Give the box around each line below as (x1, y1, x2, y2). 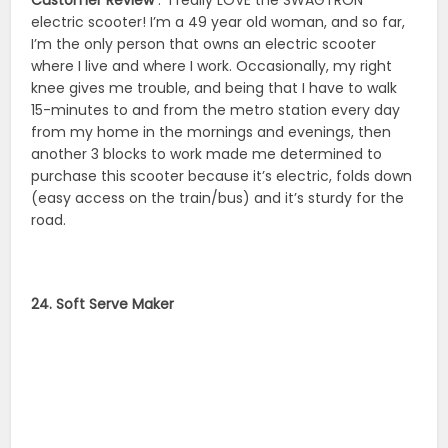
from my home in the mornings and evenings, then (31, 121, 392, 142)
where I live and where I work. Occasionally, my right (31, 55, 393, 76)
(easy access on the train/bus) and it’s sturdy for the (31, 187, 405, 208)
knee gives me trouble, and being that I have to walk (31, 77, 398, 98)
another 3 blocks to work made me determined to (31, 143, 383, 164)
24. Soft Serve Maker (31, 293, 175, 314)
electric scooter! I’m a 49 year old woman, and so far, (31, 11, 406, 32)
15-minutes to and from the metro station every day (31, 99, 401, 120)
